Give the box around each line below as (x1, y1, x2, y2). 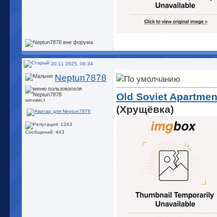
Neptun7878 (55, 73, 107, 83)
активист (25, 97, 46, 103)
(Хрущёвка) (116, 104, 174, 115)
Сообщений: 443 (25, 129, 64, 135)
